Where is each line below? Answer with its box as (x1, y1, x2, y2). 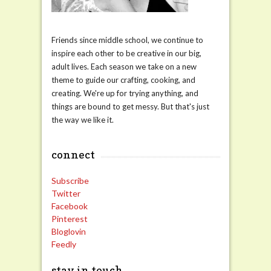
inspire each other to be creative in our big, (51, 48, 201, 58)
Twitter (51, 188, 80, 198)
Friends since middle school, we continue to (51, 34, 203, 45)
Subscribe (51, 175, 89, 186)
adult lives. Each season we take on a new (51, 61, 197, 71)
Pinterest (51, 213, 88, 224)
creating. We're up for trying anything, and (51, 88, 198, 98)
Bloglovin (51, 226, 86, 237)
